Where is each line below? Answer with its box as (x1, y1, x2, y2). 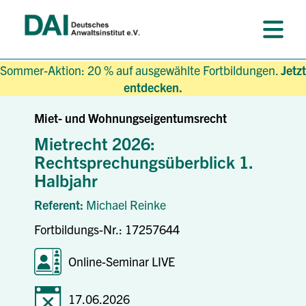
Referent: (34, 197, 86, 212)
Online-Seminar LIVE (68, 253, 175, 269)
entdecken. (124, 79, 182, 95)
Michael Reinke (86, 197, 166, 212)
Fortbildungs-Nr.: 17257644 (34, 221, 180, 237)
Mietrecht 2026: (34, 132, 155, 154)
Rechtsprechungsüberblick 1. (34, 150, 253, 172)
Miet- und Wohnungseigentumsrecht (34, 110, 227, 126)
